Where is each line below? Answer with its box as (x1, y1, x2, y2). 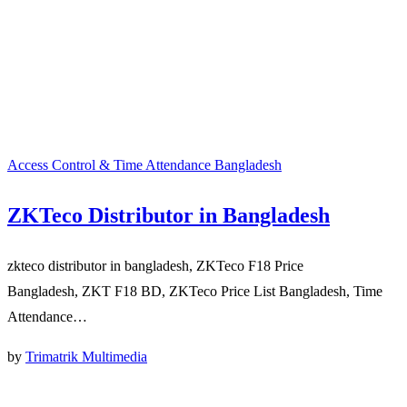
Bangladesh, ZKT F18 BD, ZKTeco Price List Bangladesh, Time (7, 283, 382, 299)
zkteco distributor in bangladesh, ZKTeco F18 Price (7, 257, 303, 273)
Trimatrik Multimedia (25, 348, 147, 364)
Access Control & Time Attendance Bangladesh (7, 156, 282, 173)
